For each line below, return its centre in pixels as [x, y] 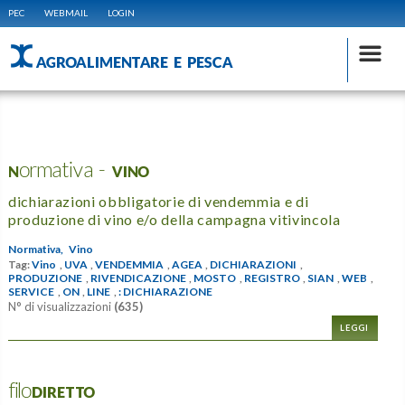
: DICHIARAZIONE [165, 292]
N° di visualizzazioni [61, 307]
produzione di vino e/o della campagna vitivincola [174, 219]
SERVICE [31, 292]
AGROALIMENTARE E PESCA [134, 61]
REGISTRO [272, 278]
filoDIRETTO [51, 391]
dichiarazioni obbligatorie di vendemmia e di [158, 201]
